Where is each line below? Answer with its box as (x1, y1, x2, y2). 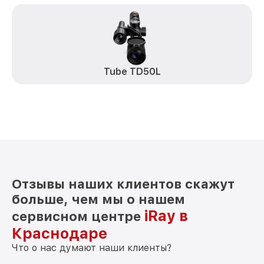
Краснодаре (12, 225, 107, 242)
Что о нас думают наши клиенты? (12, 242, 171, 253)
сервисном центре (12, 209, 144, 224)
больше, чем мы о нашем (12, 192, 185, 207)
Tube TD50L (103, 66, 161, 77)
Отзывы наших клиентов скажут (12, 176, 235, 192)
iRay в (144, 207, 188, 225)
